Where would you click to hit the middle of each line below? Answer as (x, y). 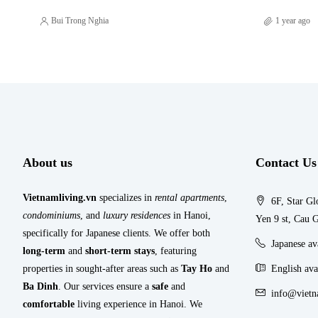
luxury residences (137, 216)
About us (48, 163)
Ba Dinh (40, 287)
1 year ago (292, 21)
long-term (44, 251)
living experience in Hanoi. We (138, 305)
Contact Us (286, 163)
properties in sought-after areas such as (102, 269)
